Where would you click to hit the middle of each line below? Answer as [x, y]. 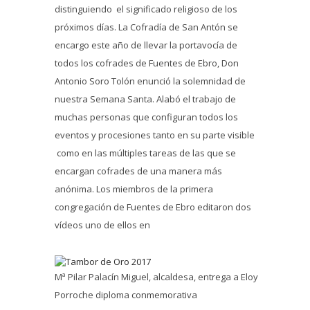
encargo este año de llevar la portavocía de [146, 45]
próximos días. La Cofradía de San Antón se [146, 27]
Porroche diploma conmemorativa [126, 295]
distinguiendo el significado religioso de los [146, 9]
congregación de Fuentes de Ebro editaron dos [153, 207]
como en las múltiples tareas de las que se [145, 153]
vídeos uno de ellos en [102, 225]
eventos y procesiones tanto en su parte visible [155, 135]
